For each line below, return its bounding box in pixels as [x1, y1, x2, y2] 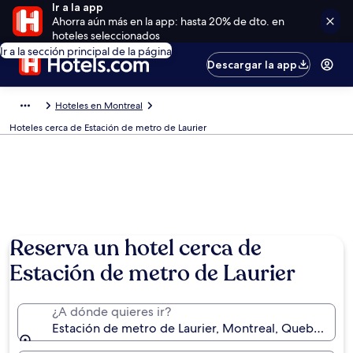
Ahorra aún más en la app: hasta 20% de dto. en [51, 14, 284, 28]
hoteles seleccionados [51, 28, 160, 43]
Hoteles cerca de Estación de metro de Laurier [9, 121, 206, 134]
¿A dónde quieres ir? [52, 303, 171, 320]
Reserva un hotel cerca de [9, 233, 262, 263]
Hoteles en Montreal [55, 99, 143, 112]
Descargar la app [207, 58, 298, 72]
